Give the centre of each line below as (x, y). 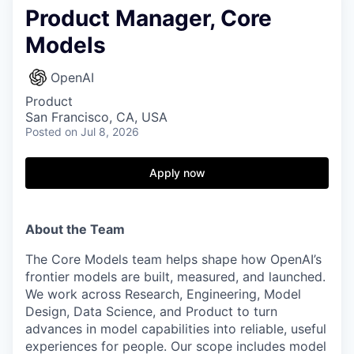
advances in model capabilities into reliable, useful (176, 329)
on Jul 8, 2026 (102, 132)
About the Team (75, 229)
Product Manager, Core (149, 18)
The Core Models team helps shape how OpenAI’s (173, 259)
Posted (43, 132)
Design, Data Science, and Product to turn (151, 311)
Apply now (177, 173)
